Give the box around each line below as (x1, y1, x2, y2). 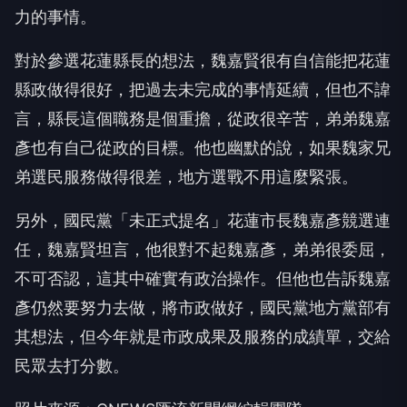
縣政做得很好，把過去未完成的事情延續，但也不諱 (15, 79, 391, 99)
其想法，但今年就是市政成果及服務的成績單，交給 (15, 326, 391, 346)
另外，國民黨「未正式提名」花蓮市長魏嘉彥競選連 (15, 210, 391, 230)
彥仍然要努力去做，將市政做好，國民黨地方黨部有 (15, 297, 391, 317)
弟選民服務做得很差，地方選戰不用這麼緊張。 (15, 166, 358, 186)
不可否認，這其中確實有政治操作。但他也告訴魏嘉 (15, 268, 391, 288)
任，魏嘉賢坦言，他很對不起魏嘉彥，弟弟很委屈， (15, 239, 391, 259)
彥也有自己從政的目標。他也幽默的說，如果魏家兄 (15, 137, 391, 157)
